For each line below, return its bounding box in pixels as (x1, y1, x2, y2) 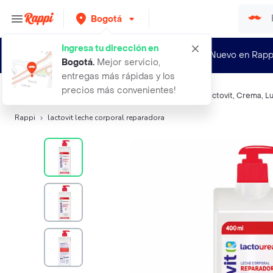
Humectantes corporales (108, 91, 200, 101)
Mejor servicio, (94, 57, 160, 68)
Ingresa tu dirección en (62, 43, 158, 54)
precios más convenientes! (62, 85, 176, 96)
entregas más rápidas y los (62, 71, 175, 82)
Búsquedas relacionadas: (15, 91, 107, 101)
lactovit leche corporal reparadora (48, 113, 165, 122)
